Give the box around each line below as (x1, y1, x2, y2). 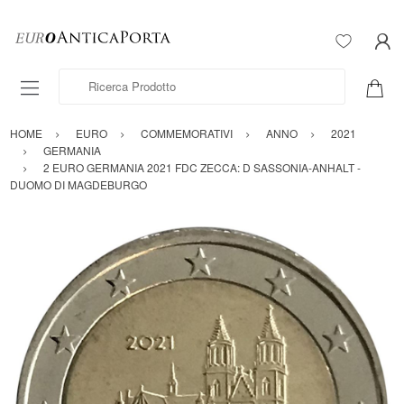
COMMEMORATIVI (141, 125, 233, 142)
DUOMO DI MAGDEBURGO (10, 177, 147, 193)
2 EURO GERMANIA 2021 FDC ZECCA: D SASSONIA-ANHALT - (43, 160, 361, 176)
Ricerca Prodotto (59, 69, 146, 87)
